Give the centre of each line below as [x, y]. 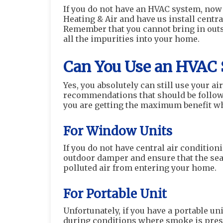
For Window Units [118, 131]
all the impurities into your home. [131, 39]
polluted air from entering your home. [140, 168]
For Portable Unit [115, 194]
